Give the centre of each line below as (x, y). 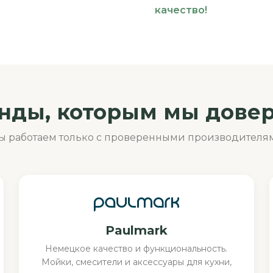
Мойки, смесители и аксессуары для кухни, (136, 262)
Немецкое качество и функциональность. (136, 249)
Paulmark (136, 231)
